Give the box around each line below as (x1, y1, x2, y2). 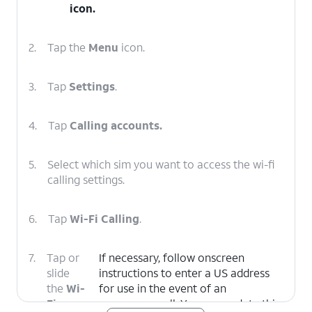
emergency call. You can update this (99, 296, 281, 311)
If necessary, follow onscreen (99, 250, 245, 265)
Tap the (47, 40, 88, 54)
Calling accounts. (70, 118, 162, 132)
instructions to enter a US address (99, 265, 270, 280)
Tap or (47, 250, 79, 265)
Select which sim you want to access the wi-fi (47, 157, 274, 171)
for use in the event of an (99, 281, 227, 295)
